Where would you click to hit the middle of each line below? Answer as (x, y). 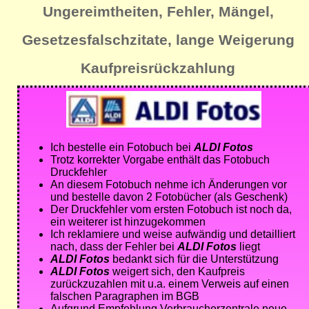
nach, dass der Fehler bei (114, 247)
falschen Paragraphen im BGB (125, 297)
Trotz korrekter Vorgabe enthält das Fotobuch (160, 160)
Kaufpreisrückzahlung (158, 68)
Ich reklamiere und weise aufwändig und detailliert (173, 235)
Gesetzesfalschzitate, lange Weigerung (158, 40)
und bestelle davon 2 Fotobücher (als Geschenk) (169, 197)
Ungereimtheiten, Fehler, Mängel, (158, 12)
